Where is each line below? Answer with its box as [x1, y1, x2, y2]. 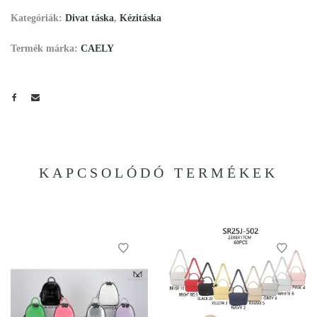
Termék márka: [11, 43, 81, 54]
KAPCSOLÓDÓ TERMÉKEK [39, 164, 278, 180]
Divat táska [65, 13, 114, 24]
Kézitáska [120, 13, 161, 24]
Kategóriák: [11, 13, 65, 24]
